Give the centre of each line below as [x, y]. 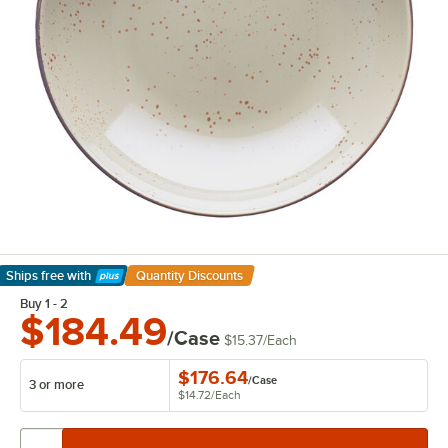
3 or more [56, 385]
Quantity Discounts [189, 275]
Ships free [35, 275]
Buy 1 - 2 [44, 304]
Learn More [50, 287]
